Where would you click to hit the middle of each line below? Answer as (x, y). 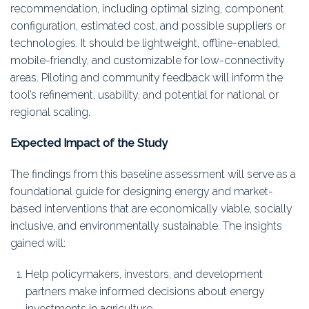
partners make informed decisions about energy (146, 292)
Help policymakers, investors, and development (144, 275)
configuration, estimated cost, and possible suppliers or (148, 26)
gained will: (38, 243)
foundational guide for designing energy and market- (142, 192)
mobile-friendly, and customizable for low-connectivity (148, 61)
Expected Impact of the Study (89, 143)
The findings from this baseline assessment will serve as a (153, 175)
